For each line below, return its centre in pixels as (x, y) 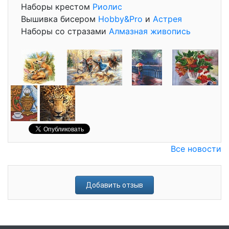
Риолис (107, 7)
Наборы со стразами (65, 31)
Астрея (167, 19)
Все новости (196, 149)
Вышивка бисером (60, 19)
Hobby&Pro (120, 19)
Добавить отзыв (114, 185)
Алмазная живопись (150, 31)
